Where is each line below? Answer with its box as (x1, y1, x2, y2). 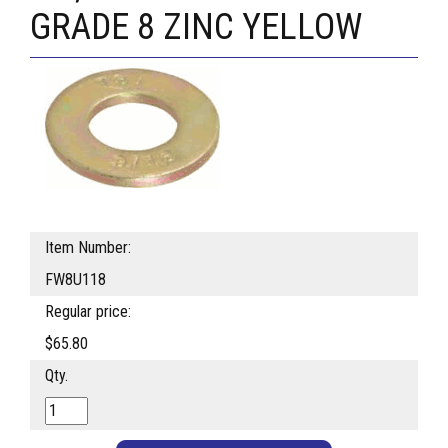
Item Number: (45, 238, 131, 258)
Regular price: (45, 302, 131, 322)
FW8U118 (45, 270, 106, 290)
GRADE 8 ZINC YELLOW (30, 6, 362, 49)
